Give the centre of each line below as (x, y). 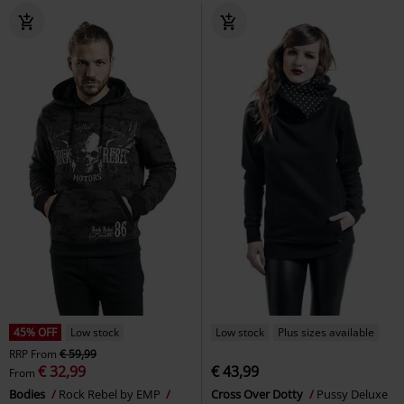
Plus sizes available (326, 332)
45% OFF (35, 332)
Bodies (28, 394)
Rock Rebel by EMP (111, 394)
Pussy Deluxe (353, 394)
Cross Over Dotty (258, 394)
